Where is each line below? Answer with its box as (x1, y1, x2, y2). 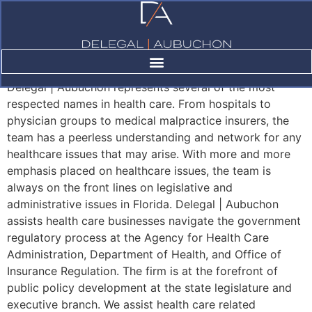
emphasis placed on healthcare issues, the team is (7, 164, 271, 178)
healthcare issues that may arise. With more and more (7, 147, 290, 161)
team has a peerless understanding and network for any (7, 130, 302, 144)
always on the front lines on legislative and (7, 180, 233, 194)
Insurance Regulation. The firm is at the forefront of (7, 264, 278, 278)
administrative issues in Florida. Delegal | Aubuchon (7, 197, 279, 211)
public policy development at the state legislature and (7, 281, 292, 295)
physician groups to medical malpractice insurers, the (7, 114, 289, 127)
